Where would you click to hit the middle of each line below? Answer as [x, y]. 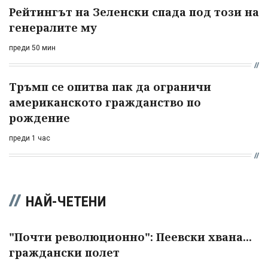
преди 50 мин [32, 48]
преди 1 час [30, 138]
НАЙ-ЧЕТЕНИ [66, 202]
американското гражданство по [105, 103]
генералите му [53, 28]
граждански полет [64, 253]
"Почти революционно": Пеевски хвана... [130, 237]
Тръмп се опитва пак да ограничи [110, 87]
